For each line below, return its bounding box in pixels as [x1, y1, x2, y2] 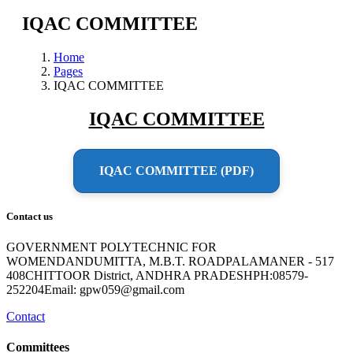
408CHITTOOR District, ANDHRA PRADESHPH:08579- [6, 268, 308, 282]
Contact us [6, 210, 53, 222]
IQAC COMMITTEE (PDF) [99, 163, 254, 177]
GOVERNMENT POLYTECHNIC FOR [6, 240, 217, 254]
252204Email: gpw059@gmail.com [6, 282, 184, 296]
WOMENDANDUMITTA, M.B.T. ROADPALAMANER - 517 [6, 254, 334, 268]
